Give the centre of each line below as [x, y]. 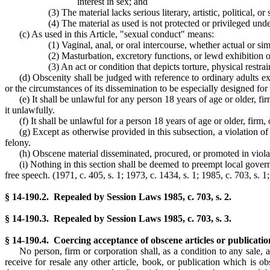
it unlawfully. [30, 110]
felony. [18, 143]
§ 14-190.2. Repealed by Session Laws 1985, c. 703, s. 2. [118, 197]
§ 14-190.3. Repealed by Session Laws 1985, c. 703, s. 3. [118, 218]
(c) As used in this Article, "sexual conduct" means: [117, 34]
